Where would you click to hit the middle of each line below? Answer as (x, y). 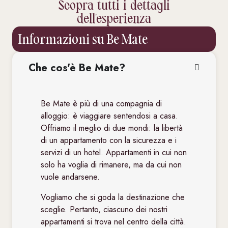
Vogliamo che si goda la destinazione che (113, 197)
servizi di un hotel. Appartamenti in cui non (114, 153)
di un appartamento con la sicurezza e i (109, 140)
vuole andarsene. (70, 177)
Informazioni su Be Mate (83, 39)
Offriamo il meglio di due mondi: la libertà (112, 128)
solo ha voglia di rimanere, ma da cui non (111, 165)
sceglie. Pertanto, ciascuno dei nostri (104, 210)
